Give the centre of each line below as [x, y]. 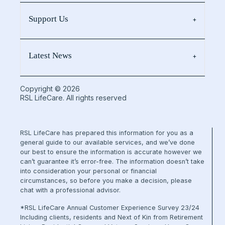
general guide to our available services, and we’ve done [107, 142]
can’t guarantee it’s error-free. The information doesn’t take [112, 161]
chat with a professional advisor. [70, 190]
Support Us [48, 19]
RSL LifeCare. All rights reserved [73, 97]
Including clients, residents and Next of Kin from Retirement [111, 217]
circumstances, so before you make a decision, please [106, 180]
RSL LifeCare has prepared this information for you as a [107, 133]
